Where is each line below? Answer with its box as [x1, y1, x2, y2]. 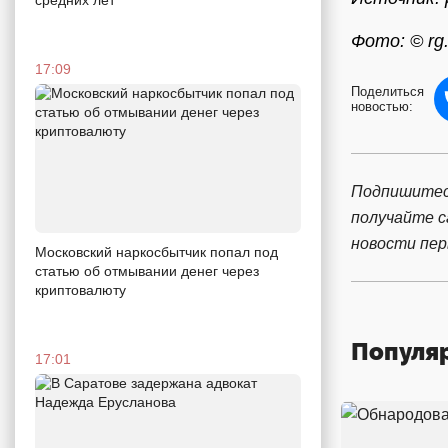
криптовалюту [35, 282, 126, 299]
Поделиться [351, 84, 424, 99]
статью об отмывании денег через [35, 263, 259, 280]
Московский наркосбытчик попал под [35, 244, 278, 261]
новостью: [351, 99, 413, 114]
